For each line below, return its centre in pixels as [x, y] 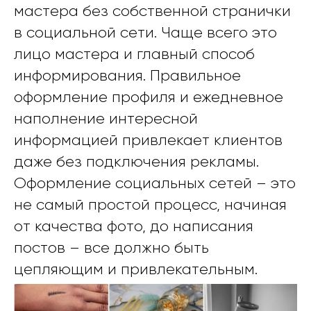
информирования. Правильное [127, 75]
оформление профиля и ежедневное [149, 96]
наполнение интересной [106, 118]
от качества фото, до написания [134, 226]
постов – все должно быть [111, 247]
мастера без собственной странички [152, 10]
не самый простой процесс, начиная [150, 204]
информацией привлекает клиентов [148, 140]
